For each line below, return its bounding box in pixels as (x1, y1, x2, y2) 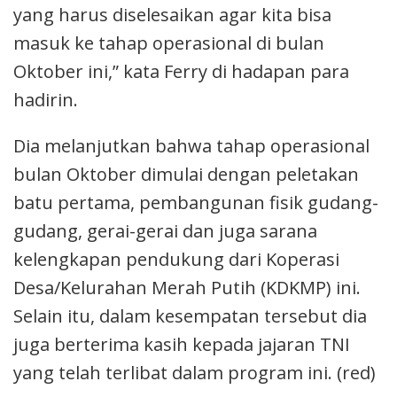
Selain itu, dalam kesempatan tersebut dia (13, 303, 367, 328)
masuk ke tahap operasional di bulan (13, 30, 324, 55)
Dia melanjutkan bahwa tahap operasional (13, 133, 370, 158)
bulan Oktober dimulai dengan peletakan (13, 161, 359, 186)
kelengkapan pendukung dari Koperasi (13, 246, 339, 271)
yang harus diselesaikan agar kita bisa (13, 2, 331, 27)
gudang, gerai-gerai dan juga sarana (13, 218, 317, 243)
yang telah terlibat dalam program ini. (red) (13, 360, 376, 385)
